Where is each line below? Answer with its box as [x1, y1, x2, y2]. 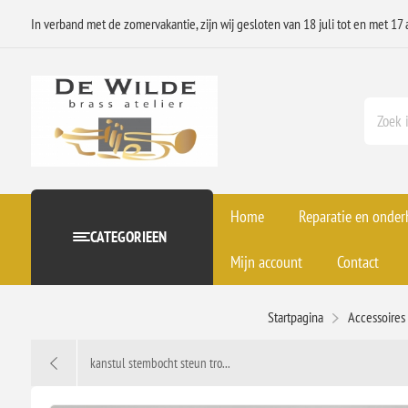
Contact [336, 250, 379, 272]
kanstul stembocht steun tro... [89, 353, 230, 372]
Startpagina [268, 307, 324, 326]
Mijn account [229, 250, 302, 272]
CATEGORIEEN [89, 227, 167, 248]
